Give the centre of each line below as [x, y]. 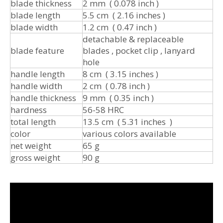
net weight [31, 145]
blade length [35, 15]
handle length [38, 74]
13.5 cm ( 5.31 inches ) [127, 121]
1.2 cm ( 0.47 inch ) [120, 27]
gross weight [35, 157]
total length [33, 121]
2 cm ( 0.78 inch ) [116, 86]
